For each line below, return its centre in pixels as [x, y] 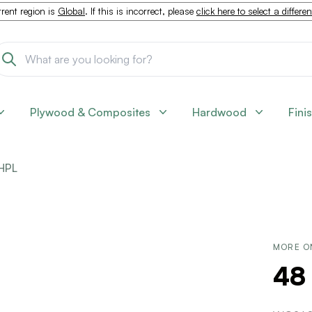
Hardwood [219, 112]
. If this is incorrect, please [141, 11]
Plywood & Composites [90, 112]
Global [71, 11]
